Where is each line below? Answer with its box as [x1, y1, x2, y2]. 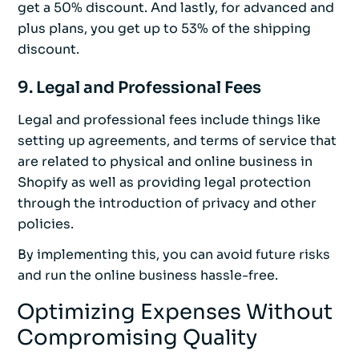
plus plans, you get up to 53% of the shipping [18, 20, 311, 38]
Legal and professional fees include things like [18, 111, 321, 129]
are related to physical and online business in [18, 153, 313, 171]
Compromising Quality [17, 325, 257, 352]
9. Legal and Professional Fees [18, 78, 261, 99]
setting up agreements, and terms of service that [18, 132, 337, 150]
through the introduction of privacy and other [18, 195, 317, 212]
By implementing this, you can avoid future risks [18, 246, 330, 264]
